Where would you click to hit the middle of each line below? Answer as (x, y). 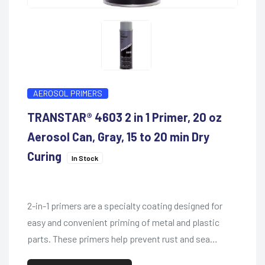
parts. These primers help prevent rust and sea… (122, 238)
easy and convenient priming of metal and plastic (123, 222)
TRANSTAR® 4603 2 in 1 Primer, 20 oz (124, 117)
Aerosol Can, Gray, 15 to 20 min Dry (118, 136)
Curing (45, 156)
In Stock (85, 158)
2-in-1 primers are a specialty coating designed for (125, 205)
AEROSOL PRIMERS (67, 93)
